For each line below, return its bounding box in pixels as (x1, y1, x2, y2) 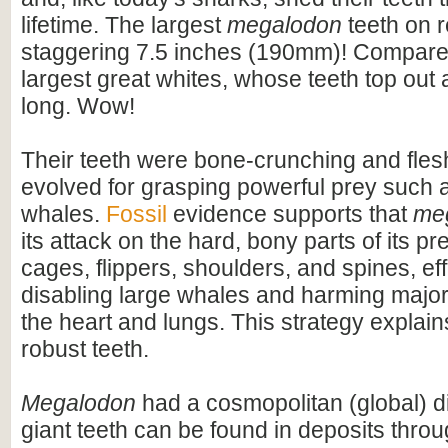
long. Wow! (21, 93, 135, 119)
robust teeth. (21, 336, 149, 362)
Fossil (106, 201, 167, 227)
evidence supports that (167, 201, 413, 227)
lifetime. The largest (21, 12, 227, 38)
